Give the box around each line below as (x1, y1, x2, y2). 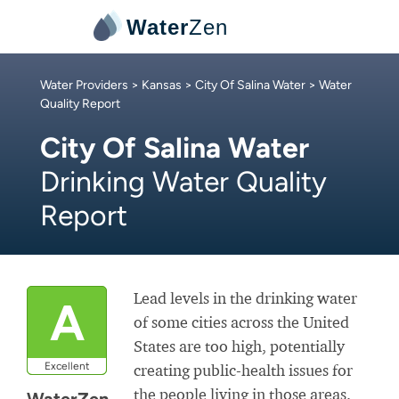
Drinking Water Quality (40, 165, 327, 199)
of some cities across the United (134, 313, 349, 331)
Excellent (44, 360, 90, 372)
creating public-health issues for (134, 361, 353, 379)
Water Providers (40, 77, 128, 93)
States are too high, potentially (134, 337, 345, 355)
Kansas (142, 77, 182, 93)
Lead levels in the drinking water (134, 289, 357, 307)
